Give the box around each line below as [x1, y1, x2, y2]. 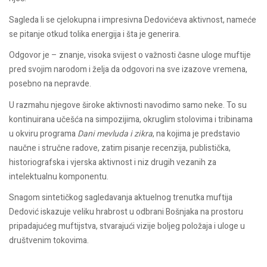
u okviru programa [9, 127, 77, 140]
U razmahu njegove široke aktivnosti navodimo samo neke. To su [9, 98, 247, 111]
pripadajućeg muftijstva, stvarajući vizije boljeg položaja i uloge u [9, 220, 245, 233]
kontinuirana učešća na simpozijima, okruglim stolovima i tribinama [9, 113, 253, 126]
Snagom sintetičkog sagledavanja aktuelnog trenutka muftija [9, 191, 232, 204]
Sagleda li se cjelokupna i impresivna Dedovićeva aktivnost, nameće [9, 13, 256, 26]
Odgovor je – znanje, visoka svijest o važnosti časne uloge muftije [9, 49, 251, 62]
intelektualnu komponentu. [9, 170, 108, 183]
